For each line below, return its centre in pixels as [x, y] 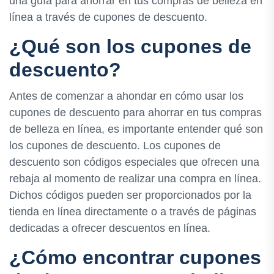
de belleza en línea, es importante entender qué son [136, 129]
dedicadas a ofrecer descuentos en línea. [110, 228]
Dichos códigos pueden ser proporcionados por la [130, 195]
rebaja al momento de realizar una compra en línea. [135, 179]
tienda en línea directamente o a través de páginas [133, 212]
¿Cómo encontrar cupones [135, 258]
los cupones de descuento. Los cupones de [115, 146]
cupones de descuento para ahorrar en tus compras [135, 113]
